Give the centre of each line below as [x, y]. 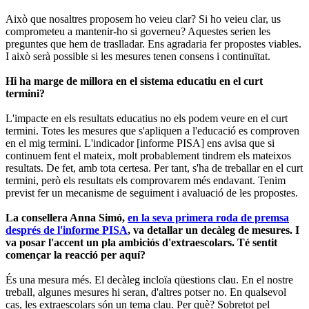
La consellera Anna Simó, [67, 217]
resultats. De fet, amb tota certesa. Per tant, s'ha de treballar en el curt [154, 168]
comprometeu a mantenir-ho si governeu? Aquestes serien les [138, 31]
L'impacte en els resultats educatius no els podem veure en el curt [147, 118]
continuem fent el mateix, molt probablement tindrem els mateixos [148, 155]
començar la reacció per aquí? [76, 255]
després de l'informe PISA [67, 230]
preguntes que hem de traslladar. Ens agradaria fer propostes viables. [153, 43]
